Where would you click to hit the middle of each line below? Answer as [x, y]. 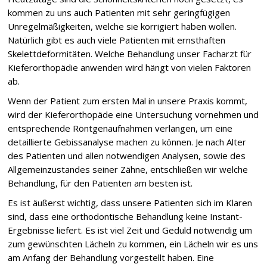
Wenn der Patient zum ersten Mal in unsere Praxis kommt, [128, 101]
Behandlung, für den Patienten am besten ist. [100, 183]
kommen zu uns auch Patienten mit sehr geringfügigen [119, 13]
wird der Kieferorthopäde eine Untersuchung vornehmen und [133, 114]
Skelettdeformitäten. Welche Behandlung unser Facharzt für [130, 54]
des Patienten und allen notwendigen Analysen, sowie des [127, 156]
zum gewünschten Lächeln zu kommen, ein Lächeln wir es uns [133, 244]
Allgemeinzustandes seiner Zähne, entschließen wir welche [128, 169]
